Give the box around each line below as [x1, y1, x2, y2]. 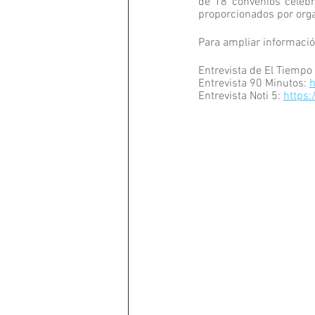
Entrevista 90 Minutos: [198, 77, 309, 91]
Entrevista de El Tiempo [198, 64, 312, 78]
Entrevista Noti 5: [198, 89, 283, 103]
